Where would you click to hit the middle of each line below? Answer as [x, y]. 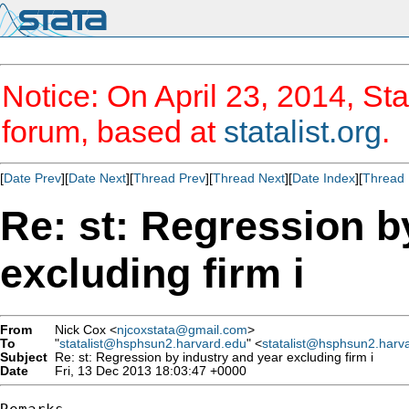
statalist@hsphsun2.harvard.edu [153, 343]
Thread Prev [169, 178]
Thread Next [249, 178]
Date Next [97, 178]
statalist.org [303, 131]
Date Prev [32, 178]
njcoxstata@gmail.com [182, 330]
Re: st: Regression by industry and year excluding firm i [210, 357]
